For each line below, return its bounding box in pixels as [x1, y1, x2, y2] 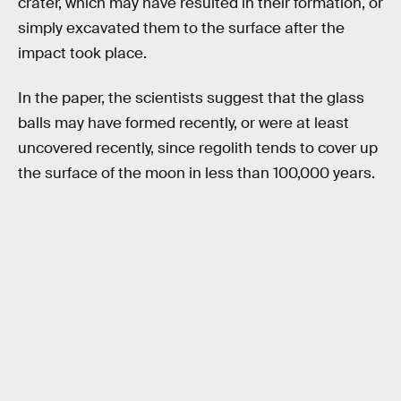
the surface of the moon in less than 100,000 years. [18, 163, 375, 183]
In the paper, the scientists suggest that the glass [18, 88, 364, 107]
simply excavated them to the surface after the [18, 18, 345, 38]
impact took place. [18, 43, 147, 63]
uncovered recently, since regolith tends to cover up [18, 138, 378, 158]
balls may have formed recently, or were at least [18, 113, 349, 132]
